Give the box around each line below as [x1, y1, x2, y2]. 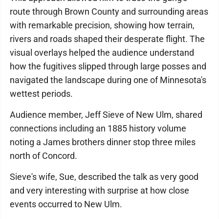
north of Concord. [10, 151, 79, 161]
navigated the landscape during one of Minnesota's [10, 75, 206, 85]
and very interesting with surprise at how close [10, 185, 189, 196]
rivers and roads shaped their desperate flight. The [10, 34, 205, 44]
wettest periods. [10, 88, 73, 99]
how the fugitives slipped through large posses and [10, 61, 206, 71]
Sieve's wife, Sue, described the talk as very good [10, 172, 198, 182]
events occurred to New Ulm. [10, 199, 122, 209]
